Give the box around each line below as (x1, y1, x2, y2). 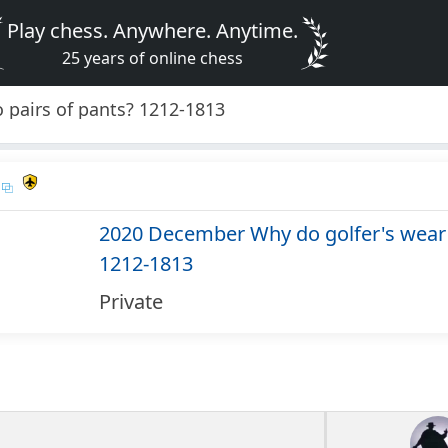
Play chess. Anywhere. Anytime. (7, 17, 299, 44)
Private (98, 288, 163, 316)
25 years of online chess (62, 47, 244, 69)
